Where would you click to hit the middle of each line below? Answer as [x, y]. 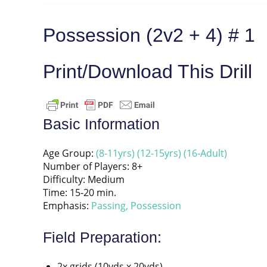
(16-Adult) [205, 153]
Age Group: [69, 153]
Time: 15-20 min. [80, 192]
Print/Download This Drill [148, 71]
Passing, [110, 205]
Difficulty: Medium [84, 179]
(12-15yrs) [159, 153]
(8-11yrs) [115, 153]
